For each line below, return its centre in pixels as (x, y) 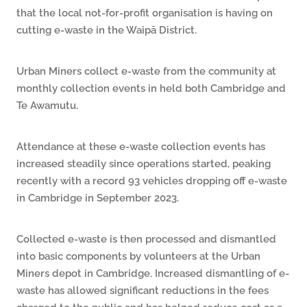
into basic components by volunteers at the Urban (138, 256)
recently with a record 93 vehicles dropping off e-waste (152, 180)
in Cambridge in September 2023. (98, 197)
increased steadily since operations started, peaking (144, 163)
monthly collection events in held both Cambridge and (151, 88)
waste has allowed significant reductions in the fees (143, 290)
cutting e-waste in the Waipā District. (107, 29)
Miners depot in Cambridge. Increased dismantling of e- (153, 273)
